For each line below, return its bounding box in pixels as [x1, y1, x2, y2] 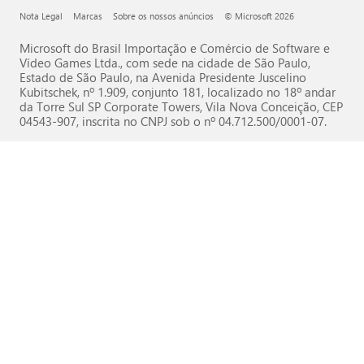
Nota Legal [19, 10, 63, 23]
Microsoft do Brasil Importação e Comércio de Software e [19, 39, 330, 57]
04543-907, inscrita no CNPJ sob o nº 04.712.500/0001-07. [19, 112, 327, 130]
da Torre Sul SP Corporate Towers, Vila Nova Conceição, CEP [19, 97, 343, 115]
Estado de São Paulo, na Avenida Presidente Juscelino [19, 68, 306, 86]
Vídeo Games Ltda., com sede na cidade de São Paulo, [19, 54, 310, 71]
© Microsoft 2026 [224, 10, 294, 23]
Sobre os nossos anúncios [113, 10, 214, 23]
